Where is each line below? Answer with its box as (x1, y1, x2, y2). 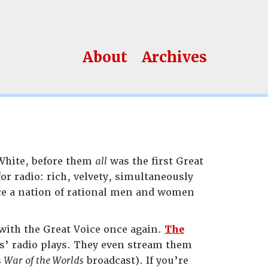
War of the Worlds (4, 254, 84, 267)
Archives (142, 48, 207, 66)
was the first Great (107, 155, 203, 167)
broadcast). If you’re (84, 254, 188, 267)
